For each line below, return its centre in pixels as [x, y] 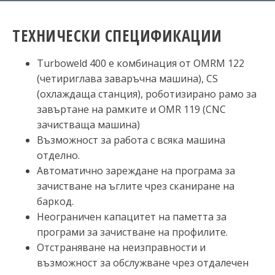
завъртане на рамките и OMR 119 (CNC [131, 110]
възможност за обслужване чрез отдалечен [143, 263]
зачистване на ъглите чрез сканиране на [136, 186]
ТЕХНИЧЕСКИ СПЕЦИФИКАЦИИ [117, 36]
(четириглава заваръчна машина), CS [127, 79]
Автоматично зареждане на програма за [136, 171]
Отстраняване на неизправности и [121, 248]
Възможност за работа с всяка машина [131, 140]
